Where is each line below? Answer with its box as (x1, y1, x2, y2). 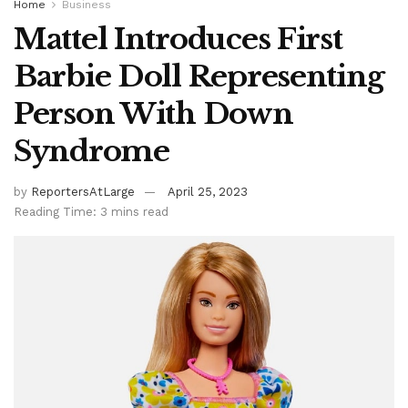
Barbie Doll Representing (14, 57, 384, 95)
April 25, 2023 (168, 184, 248, 199)
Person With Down (14, 95, 293, 132)
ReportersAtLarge (31, 184, 135, 199)
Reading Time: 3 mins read (14, 204, 168, 219)
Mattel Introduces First (14, 20, 342, 57)
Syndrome (14, 132, 169, 169)
